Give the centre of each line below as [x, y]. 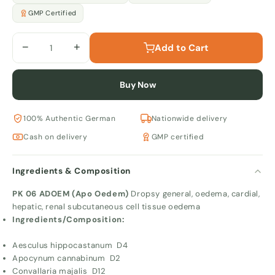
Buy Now [137, 84]
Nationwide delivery [189, 118]
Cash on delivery [56, 137]
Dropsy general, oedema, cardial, [196, 193]
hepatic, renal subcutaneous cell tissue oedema [107, 206]
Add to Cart [182, 48]
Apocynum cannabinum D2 [67, 258]
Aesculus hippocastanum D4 [70, 245]
